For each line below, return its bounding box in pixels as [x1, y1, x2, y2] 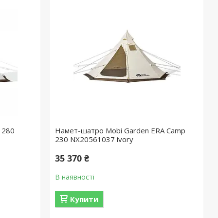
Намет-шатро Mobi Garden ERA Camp [55, 126, 186, 135]
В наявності [55, 172, 95, 182]
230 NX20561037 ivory [55, 134, 134, 144]
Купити [70, 194, 99, 204]
